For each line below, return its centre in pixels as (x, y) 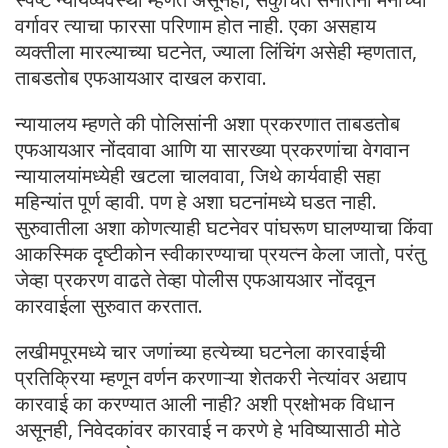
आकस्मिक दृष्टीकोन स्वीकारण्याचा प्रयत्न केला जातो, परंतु (220, 253)
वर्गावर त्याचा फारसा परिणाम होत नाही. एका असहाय (195, 25)
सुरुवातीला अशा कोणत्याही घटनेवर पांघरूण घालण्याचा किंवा (224, 227)
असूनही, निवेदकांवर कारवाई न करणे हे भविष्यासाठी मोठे (208, 429)
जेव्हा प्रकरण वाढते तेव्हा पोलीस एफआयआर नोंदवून (195, 279)
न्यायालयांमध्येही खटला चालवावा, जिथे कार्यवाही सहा (198, 175)
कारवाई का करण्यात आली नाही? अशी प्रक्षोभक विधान (204, 403)
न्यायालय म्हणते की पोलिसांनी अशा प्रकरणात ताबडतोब (207, 123)
